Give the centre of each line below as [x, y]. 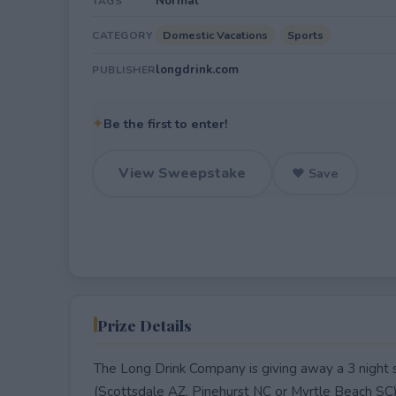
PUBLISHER [124, 70]
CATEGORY [122, 35]
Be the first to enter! [166, 124]
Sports [305, 35]
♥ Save [315, 173]
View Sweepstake [182, 173]
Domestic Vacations [215, 35]
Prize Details [144, 324]
